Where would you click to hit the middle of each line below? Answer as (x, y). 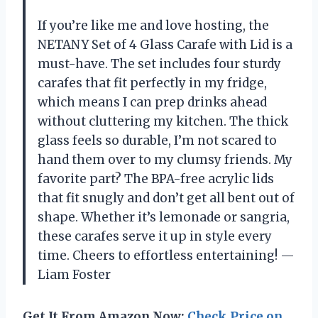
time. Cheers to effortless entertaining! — (166, 255)
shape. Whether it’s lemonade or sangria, (164, 217)
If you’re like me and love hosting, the (153, 25)
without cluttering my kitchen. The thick (163, 121)
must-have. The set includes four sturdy (159, 64)
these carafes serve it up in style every (155, 236)
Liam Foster (74, 274)
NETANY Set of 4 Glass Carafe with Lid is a (165, 44)
